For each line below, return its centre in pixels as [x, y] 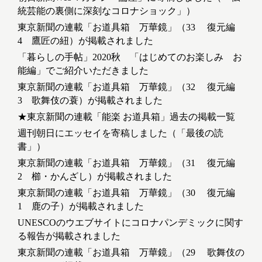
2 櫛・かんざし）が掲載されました [95, 177]
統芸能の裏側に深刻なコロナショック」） [106, 11]
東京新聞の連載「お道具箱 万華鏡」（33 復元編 [126, 27]
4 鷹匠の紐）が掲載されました [85, 41]
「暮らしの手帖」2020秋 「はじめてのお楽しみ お [130, 57]
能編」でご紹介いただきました [83, 71]
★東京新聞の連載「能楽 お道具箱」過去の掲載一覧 [126, 117]
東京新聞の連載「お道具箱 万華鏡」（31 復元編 [126, 163]
